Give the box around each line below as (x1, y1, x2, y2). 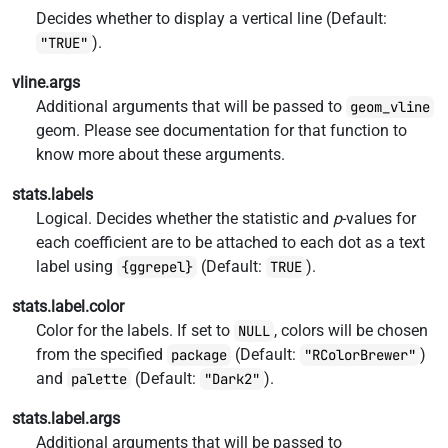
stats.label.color (12, 297, 124, 316)
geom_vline (350, 98, 430, 116)
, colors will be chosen (274, 321, 428, 340)
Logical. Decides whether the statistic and (36, 209, 333, 228)
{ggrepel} (121, 258, 193, 276)
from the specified (36, 345, 167, 364)
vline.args (12, 73, 80, 92)
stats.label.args (12, 409, 120, 428)
